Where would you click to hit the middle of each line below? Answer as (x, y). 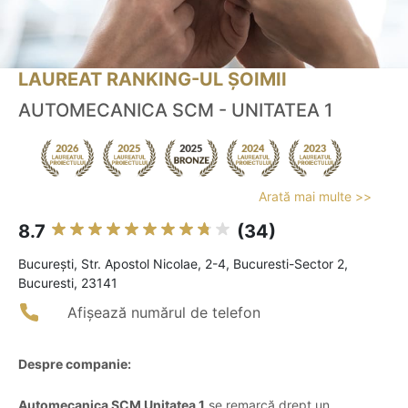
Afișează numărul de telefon (164, 313)
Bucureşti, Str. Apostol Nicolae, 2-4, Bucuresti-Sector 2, (183, 264)
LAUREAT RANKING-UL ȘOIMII (153, 80)
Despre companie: (75, 364)
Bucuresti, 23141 (68, 283)
